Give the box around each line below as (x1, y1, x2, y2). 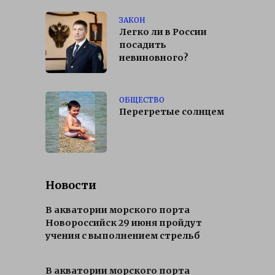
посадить (119, 39, 166, 51)
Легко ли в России (119, 26, 207, 38)
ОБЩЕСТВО (119, 95, 165, 104)
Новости (45, 178, 96, 192)
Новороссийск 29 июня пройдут (45, 217, 202, 229)
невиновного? (119, 52, 188, 64)
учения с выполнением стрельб (45, 230, 200, 242)
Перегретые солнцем (119, 106, 224, 118)
